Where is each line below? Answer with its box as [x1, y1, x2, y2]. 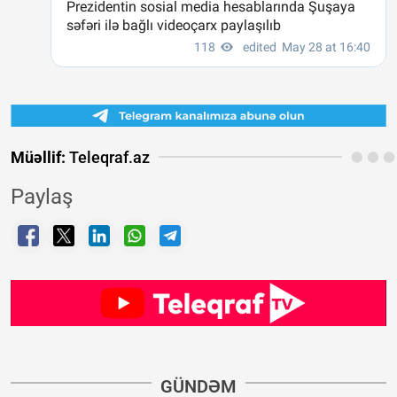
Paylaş [11, 183, 73, 209]
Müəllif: [11, 147, 66, 167]
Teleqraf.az [66, 147, 150, 167]
